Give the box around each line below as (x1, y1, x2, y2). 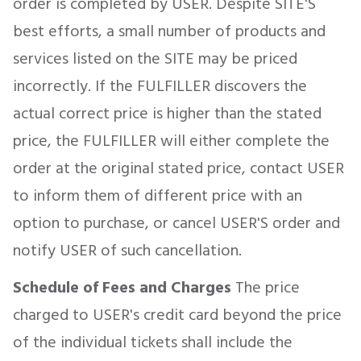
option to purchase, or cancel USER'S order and (13, 210, 340, 236)
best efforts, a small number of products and (13, 19, 326, 44)
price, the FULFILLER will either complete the (13, 128, 330, 154)
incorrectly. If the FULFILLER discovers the (13, 73, 307, 99)
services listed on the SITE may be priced (13, 46, 297, 72)
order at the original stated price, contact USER (13, 156, 344, 181)
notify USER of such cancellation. (13, 238, 242, 263)
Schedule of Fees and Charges (13, 275, 231, 301)
